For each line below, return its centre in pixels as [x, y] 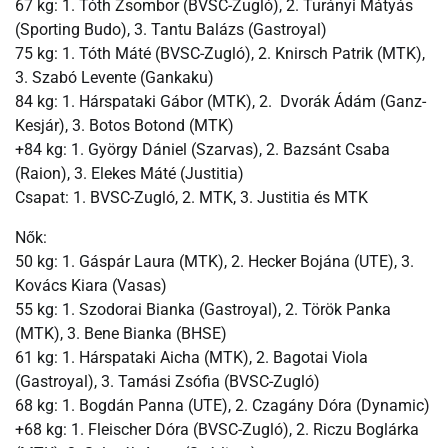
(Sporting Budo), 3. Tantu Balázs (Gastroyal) [171, 29]
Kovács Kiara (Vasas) [91, 285]
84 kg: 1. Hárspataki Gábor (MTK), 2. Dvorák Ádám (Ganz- [220, 101]
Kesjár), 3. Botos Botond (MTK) [124, 125]
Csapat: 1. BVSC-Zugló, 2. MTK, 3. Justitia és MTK [191, 197]
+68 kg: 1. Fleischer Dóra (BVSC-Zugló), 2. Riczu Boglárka [217, 429]
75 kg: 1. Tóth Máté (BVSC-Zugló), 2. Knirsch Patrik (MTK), [220, 53]
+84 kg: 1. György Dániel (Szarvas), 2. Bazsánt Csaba [202, 149]
